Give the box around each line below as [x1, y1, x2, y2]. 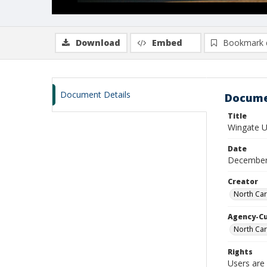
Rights [228, 247, 253, 257]
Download [76, 37, 120, 48]
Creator [228, 176, 258, 187]
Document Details [60, 89, 131, 100]
